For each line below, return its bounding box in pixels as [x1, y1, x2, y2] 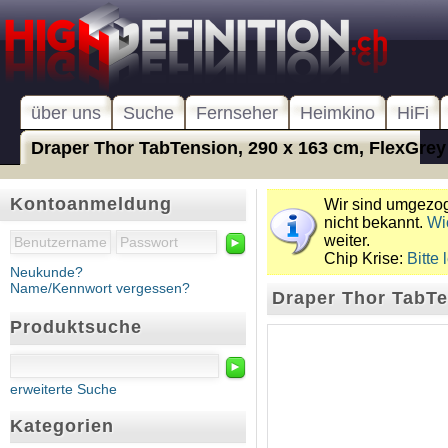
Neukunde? [10, 264, 83, 281]
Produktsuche [10, 317, 142, 338]
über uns [31, 103, 101, 123]
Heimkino [300, 103, 375, 123]
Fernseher [196, 103, 278, 123]
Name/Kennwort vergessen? [10, 280, 190, 297]
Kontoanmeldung [10, 194, 172, 214]
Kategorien [10, 415, 114, 436]
